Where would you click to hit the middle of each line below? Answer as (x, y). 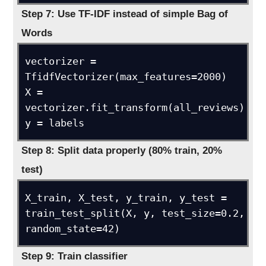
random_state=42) (73, 229)
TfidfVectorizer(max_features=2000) (126, 77)
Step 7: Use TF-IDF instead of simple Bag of (125, 14)
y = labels (55, 123)
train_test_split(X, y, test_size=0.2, (135, 213)
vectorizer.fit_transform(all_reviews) (135, 107)
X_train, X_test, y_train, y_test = (126, 198)
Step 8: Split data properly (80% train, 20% (122, 151)
